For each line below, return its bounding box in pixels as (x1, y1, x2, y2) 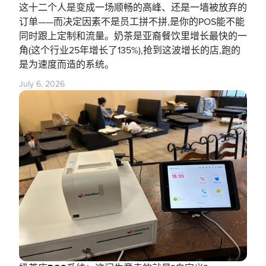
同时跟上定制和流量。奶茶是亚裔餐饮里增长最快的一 (19, 30, 247, 42)
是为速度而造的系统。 (19, 58, 114, 71)
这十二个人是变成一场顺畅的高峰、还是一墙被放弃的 (19, 1, 247, 14)
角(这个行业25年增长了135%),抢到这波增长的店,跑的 (19, 44, 240, 56)
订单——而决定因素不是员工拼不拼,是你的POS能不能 (19, 15, 245, 28)
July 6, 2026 (19, 78, 65, 89)
